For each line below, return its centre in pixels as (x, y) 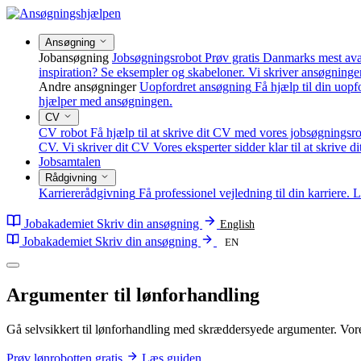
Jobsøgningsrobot (157, 58)
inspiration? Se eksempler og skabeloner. (142, 72)
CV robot (63, 133)
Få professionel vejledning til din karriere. (244, 193)
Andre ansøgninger (87, 87)
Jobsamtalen (70, 162)
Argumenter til (71, 295)
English (237, 224)
